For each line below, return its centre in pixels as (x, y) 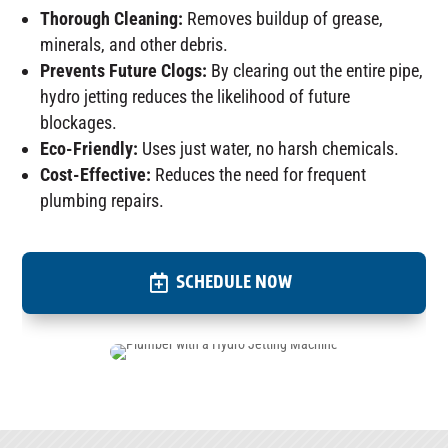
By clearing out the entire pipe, (315, 70)
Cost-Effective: (96, 174)
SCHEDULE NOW (234, 282)
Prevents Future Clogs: (124, 70)
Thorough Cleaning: (112, 18)
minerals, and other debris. (134, 44)
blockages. (79, 122)
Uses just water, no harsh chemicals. (269, 148)
